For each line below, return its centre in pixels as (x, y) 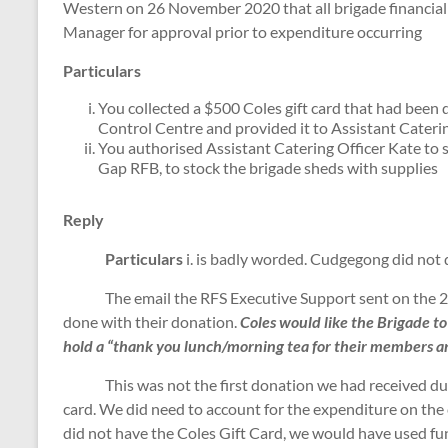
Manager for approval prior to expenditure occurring (242, 32)
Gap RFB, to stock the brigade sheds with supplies (268, 168)
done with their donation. (151, 322)
